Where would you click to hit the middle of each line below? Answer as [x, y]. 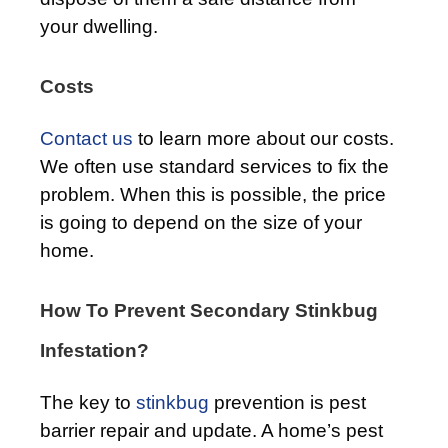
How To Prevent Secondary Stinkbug [209, 310]
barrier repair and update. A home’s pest [211, 430]
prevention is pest [287, 402]
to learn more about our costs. [263, 138]
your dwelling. [99, 26]
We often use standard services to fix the [214, 166]
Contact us [86, 138]
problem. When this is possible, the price [213, 194]
